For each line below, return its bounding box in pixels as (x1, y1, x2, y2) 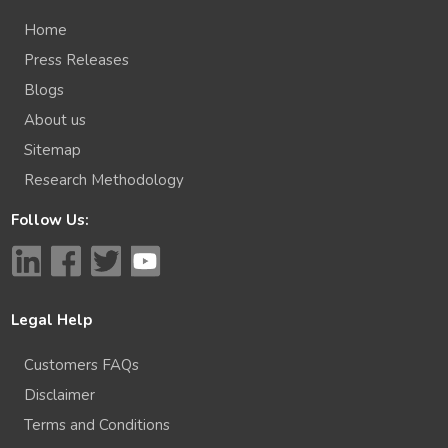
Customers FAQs (24, 355, 140, 376)
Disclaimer (24, 385, 96, 406)
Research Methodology (24, 169, 185, 190)
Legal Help (11, 309, 93, 330)
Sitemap (24, 139, 82, 160)
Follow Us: (11, 209, 90, 230)
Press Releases (24, 49, 130, 70)
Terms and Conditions (24, 415, 171, 436)
